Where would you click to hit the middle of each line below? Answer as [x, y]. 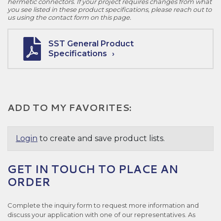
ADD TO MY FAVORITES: [70, 107]
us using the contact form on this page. [69, 17]
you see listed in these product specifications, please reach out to [110, 9]
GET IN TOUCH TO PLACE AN [93, 169]
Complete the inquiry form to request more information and [103, 205]
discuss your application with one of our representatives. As [101, 214]
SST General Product [91, 43]
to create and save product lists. [101, 138]
